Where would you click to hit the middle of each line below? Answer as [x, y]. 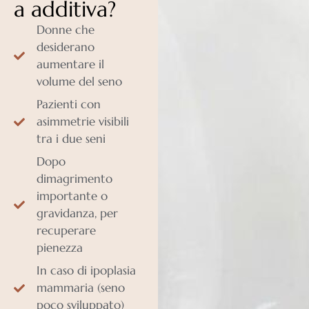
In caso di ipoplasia [86, 271]
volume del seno [79, 82]
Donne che [66, 30]
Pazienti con [69, 104]
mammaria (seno [81, 288]
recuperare [66, 231]
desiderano [66, 47]
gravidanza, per [77, 213]
